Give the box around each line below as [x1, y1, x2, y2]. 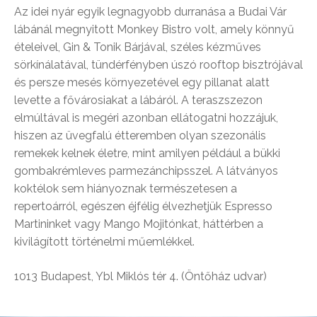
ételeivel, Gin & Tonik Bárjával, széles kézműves [14, 40, 261, 54]
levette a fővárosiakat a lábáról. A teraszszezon [14, 93, 263, 107]
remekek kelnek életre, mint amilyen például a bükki [14, 146, 280, 160]
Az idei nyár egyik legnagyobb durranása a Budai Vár [14, 4, 287, 18]
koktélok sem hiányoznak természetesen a [14, 181, 237, 195]
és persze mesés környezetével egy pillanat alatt [14, 75, 270, 89]
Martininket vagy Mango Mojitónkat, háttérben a [14, 217, 263, 231]
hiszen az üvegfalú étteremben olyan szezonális [14, 128, 266, 142]
